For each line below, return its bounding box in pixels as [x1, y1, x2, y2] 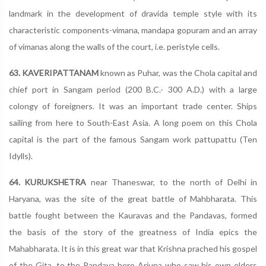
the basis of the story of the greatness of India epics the [9, 227, 257, 237]
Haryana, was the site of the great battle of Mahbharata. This [9, 194, 257, 204]
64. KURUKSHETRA [9, 177, 87, 187]
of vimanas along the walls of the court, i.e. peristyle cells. [9, 42, 220, 52]
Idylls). [9, 151, 33, 161]
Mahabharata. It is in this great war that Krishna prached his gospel [9, 243, 257, 254]
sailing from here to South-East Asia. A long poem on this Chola [9, 118, 257, 128]
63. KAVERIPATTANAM [9, 68, 99, 78]
